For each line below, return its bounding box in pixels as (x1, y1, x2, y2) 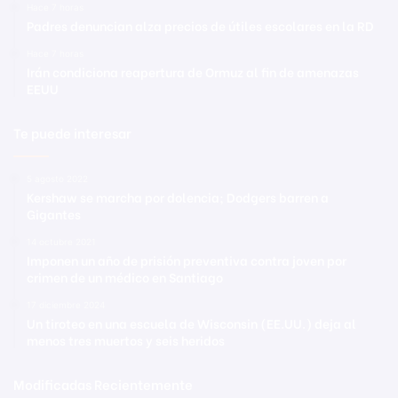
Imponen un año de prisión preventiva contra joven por (27, 250, 346, 269)
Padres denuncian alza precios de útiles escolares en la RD (27, 15, 374, 35)
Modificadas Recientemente (13, 373, 193, 394)
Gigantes (27, 203, 81, 223)
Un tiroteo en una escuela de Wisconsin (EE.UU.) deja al (27, 313, 356, 332)
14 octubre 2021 (27, 235, 96, 247)
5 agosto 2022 (27, 172, 88, 184)
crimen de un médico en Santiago (27, 267, 223, 286)
